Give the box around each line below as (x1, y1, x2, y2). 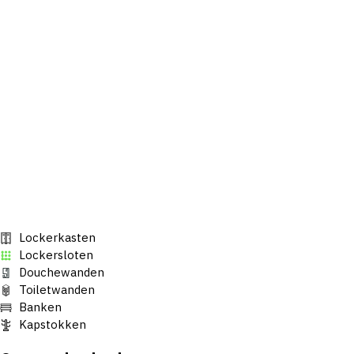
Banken (18, 299, 62, 314)
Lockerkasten (18, 230, 96, 245)
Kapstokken (18, 317, 86, 332)
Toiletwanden (18, 282, 95, 297)
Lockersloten (18, 247, 93, 262)
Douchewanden (18, 265, 104, 280)
